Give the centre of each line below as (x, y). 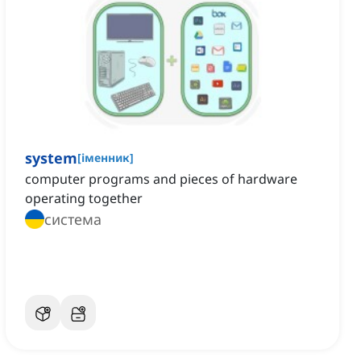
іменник (106, 158)
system (51, 158)
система (73, 220)
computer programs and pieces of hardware (161, 179)
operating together (84, 199)
